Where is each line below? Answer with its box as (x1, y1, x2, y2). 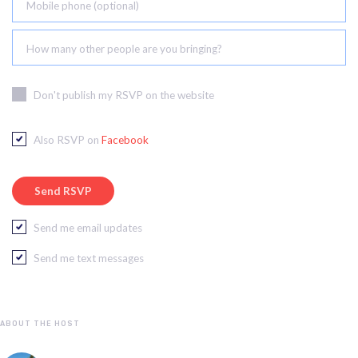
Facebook (101, 133, 149, 146)
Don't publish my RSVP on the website (34, 89, 214, 101)
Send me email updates (34, 221, 142, 234)
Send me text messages (34, 252, 144, 265)
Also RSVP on (34, 133, 101, 146)
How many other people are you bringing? (26, 42, 222, 55)
